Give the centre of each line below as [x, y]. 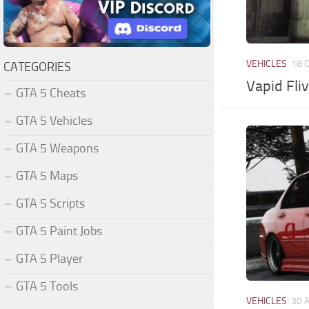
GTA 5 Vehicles [54, 120]
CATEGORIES [37, 67]
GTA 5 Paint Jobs [59, 231]
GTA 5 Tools [47, 286]
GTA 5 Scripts [50, 203]
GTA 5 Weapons [57, 148]
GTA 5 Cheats [51, 93]
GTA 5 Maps [47, 176]
